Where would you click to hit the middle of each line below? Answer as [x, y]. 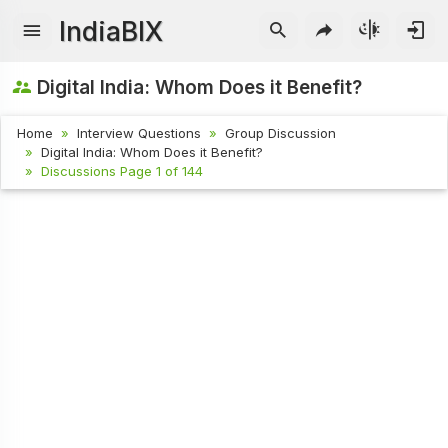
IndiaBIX [111, 31]
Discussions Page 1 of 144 [122, 170]
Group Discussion [281, 132]
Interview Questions [139, 132]
